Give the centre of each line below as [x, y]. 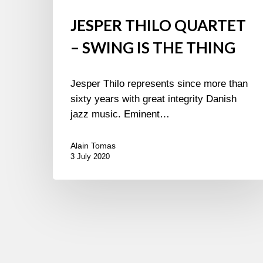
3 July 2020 [90, 157]
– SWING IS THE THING [153, 48]
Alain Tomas [93, 146]
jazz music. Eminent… [120, 114]
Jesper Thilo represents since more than [159, 84]
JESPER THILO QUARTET [158, 26]
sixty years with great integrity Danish [154, 99]
